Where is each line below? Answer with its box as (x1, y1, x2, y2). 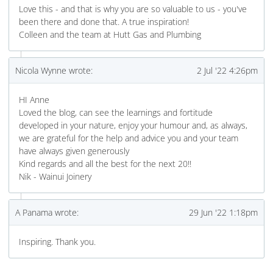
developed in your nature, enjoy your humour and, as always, (19, 119, 247, 132)
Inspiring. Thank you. (19, 236, 96, 248)
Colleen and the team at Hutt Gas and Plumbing (19, 29, 201, 41)
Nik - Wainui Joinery (19, 171, 91, 183)
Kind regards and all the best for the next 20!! (19, 158, 191, 170)
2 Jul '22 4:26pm (196, 65, 258, 77)
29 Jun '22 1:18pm (188, 207, 258, 219)
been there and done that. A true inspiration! (19, 16, 189, 28)
